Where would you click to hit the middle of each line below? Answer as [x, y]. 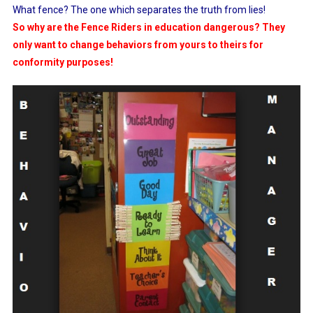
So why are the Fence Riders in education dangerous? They [148, 28]
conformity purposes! [63, 63]
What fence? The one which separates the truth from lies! [139, 10]
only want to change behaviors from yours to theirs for [138, 45]
